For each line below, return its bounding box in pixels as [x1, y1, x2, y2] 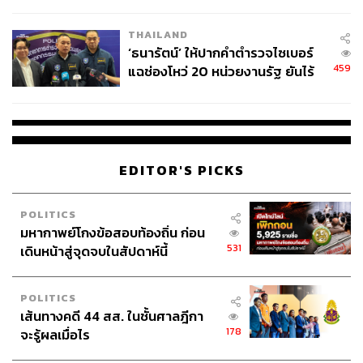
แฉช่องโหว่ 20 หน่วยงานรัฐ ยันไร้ [127, 62, 314, 83]
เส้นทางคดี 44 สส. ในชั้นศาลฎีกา [20, 305, 203, 327]
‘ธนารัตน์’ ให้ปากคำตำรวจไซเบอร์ [127, 43, 314, 64]
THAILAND [127, 27, 188, 43]
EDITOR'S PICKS [118, 160, 245, 181]
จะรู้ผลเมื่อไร [20, 324, 90, 345]
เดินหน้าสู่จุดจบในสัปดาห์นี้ [20, 241, 168, 262]
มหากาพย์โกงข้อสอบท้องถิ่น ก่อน [20, 222, 205, 243]
